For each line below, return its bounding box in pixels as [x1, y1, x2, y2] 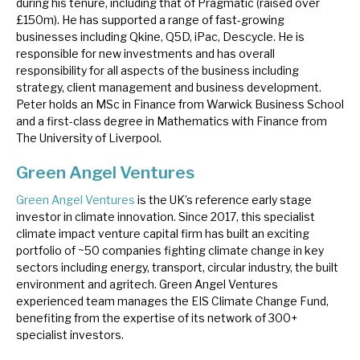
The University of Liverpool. [16, 131, 162, 145]
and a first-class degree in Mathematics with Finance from [16, 114, 327, 129]
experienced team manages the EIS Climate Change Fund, [16, 293, 329, 308]
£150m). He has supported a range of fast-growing [16, 13, 284, 27]
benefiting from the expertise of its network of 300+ [16, 310, 297, 325]
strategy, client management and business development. [16, 80, 321, 95]
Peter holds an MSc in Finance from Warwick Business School [16, 97, 344, 112]
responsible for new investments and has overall [16, 47, 275, 61]
